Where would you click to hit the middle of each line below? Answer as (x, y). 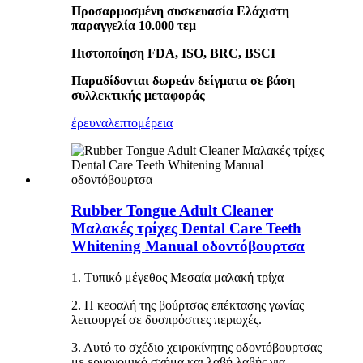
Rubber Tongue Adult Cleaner (172, 211)
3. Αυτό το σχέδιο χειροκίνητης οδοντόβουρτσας (196, 347)
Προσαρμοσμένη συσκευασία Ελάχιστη (180, 11)
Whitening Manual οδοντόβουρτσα (188, 246)
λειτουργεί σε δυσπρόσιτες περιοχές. (167, 319)
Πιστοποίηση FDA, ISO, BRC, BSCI (173, 53)
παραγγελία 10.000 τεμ (134, 25)
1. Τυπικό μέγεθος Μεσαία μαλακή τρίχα (177, 277)
